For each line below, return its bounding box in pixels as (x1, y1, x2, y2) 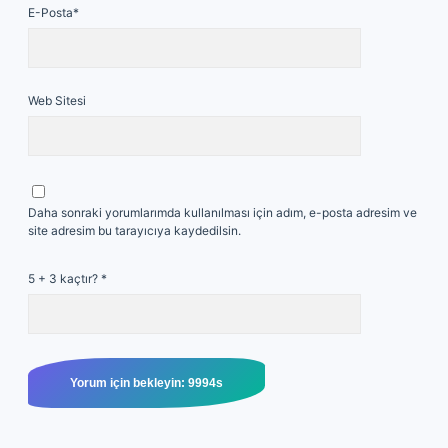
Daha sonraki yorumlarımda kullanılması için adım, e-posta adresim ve (28, 205, 417, 220)
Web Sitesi (28, 93, 86, 108)
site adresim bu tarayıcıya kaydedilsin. (28, 223, 241, 238)
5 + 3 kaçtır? (28, 271, 101, 286)
